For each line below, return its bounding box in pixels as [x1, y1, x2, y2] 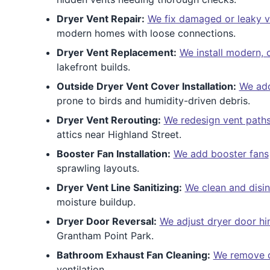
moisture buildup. [56, 196, 136, 208]
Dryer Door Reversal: [56, 215, 157, 227]
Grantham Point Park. [56, 230, 154, 242]
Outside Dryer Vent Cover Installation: [56, 80, 236, 92]
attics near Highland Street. [56, 128, 181, 140]
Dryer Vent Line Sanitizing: [56, 181, 182, 193]
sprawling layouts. [56, 162, 139, 174]
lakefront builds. [56, 61, 130, 73]
